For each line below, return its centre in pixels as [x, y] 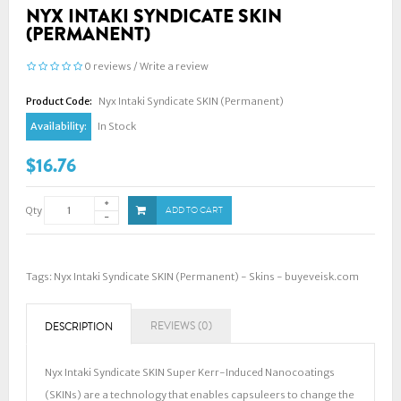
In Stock [116, 126]
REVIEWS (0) [181, 326]
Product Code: [59, 101]
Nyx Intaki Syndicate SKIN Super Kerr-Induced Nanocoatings [190, 372]
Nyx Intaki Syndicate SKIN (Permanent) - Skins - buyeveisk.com [206, 277]
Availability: [59, 126]
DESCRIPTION [79, 327]
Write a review [174, 67]
